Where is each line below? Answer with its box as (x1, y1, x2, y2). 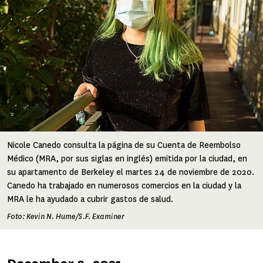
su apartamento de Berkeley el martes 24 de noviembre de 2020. (7, 166, 254, 178)
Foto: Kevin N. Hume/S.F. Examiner (7, 211, 124, 221)
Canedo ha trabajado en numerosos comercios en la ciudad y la (7, 180, 241, 191)
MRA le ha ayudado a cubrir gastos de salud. (7, 193, 173, 205)
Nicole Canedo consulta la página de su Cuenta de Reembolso (7, 139, 241, 151)
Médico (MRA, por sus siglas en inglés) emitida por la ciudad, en (7, 153, 247, 164)
